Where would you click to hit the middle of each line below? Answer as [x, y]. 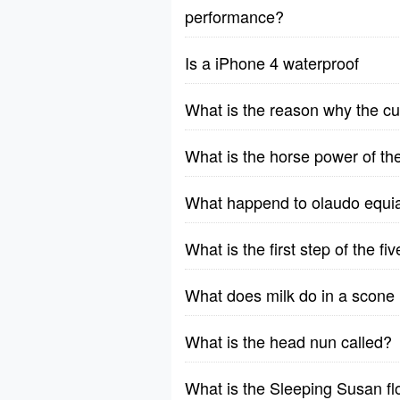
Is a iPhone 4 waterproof [272, 62]
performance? [234, 16]
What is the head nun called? [288, 341]
